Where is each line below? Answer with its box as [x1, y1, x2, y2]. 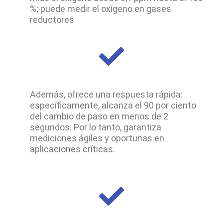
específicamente [30, 100, 98, 111]
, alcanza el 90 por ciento [98, 100, 196, 111]
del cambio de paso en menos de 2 [30, 111, 168, 121]
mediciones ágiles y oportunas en [30, 132, 164, 143]
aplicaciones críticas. [30, 143, 115, 154]
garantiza [123, 121, 161, 132]
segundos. [30, 121, 74, 132]
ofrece [67, 89, 94, 100]
